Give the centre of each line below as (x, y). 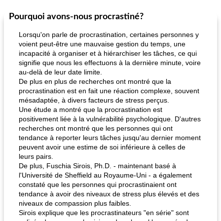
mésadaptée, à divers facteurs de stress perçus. (94, 100)
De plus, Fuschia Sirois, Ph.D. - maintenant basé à (97, 166)
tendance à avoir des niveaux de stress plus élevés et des (109, 194)
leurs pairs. (36, 156)
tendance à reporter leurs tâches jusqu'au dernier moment (110, 138)
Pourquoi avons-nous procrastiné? (76, 17)
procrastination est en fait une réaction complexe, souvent (109, 91)
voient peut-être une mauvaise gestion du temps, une (102, 44)
